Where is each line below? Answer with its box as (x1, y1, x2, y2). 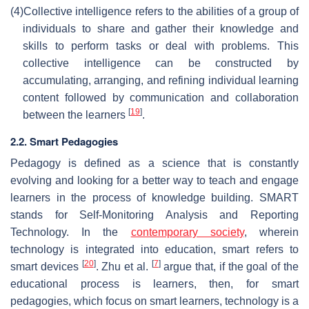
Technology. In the (10, 226, 131, 238)
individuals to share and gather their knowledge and (23, 22, 299, 34)
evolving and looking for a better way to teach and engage (10, 174, 299, 186)
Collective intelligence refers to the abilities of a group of (23, 5, 299, 17)
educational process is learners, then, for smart (10, 277, 299, 290)
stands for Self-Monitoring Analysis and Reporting (10, 208, 299, 221)
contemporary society (130, 226, 244, 238)
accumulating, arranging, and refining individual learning (23, 74, 299, 86)
